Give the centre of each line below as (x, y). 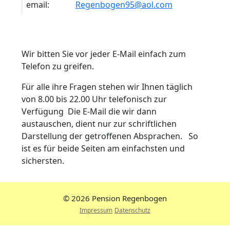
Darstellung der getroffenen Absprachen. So (110, 136)
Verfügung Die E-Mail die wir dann (89, 111)
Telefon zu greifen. (58, 66)
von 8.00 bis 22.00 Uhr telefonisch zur (94, 99)
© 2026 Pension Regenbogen (115, 198)
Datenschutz (132, 210)
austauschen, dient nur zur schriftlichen (99, 123)
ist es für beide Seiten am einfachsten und (103, 148)
